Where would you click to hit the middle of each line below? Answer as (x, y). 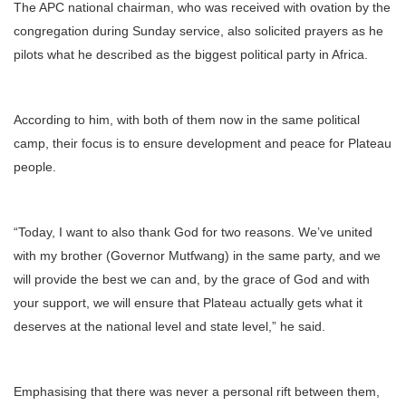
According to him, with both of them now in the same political (187, 119)
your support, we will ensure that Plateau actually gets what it (188, 302)
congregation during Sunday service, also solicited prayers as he (198, 30)
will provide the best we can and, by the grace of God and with (192, 279)
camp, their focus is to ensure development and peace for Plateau (203, 143)
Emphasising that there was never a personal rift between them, (197, 391)
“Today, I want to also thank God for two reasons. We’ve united (193, 232)
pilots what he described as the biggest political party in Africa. (191, 54)
